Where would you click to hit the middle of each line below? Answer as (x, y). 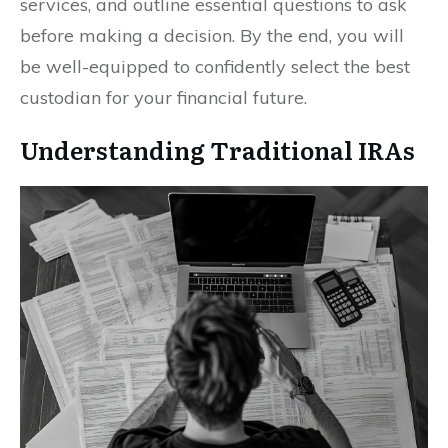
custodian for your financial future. (163, 98)
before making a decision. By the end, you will (212, 36)
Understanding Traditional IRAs (217, 150)
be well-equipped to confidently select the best (215, 67)
